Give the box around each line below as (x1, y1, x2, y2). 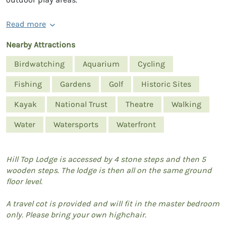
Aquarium (83, 59, 120, 69)
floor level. (6, 176, 42, 186)
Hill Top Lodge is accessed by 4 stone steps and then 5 (6, 154, 206, 164)
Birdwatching (14, 59, 65, 69)
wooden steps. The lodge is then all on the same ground (6, 165, 212, 175)
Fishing (14, 79, 42, 89)
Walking (172, 99, 201, 109)
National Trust (55, 99, 107, 109)
